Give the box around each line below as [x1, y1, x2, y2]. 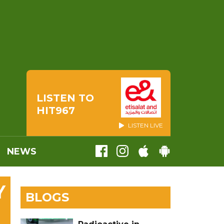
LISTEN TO [36, 91, 94, 104]
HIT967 [36, 104, 75, 116]
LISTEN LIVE [126, 121, 163, 129]
